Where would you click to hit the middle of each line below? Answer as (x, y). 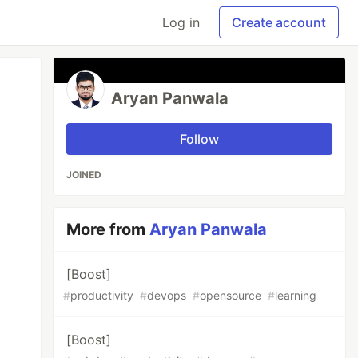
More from (108, 229)
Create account (279, 22)
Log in (181, 22)
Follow (200, 139)
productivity (102, 295)
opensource (231, 295)
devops (167, 295)
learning (296, 295)
